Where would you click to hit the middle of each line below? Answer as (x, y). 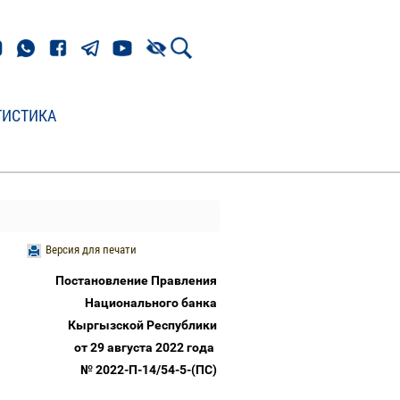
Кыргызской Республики (144, 325)
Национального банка (152, 303)
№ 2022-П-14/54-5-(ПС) (150, 370)
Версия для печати (91, 250)
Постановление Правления (137, 280)
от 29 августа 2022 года (147, 347)
